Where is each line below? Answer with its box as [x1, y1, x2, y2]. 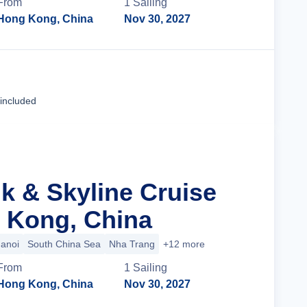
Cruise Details [166, 81, 238, 93]
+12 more [163, 238, 205, 249]
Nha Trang [109, 238, 155, 249]
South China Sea [27, 238, 101, 249]
